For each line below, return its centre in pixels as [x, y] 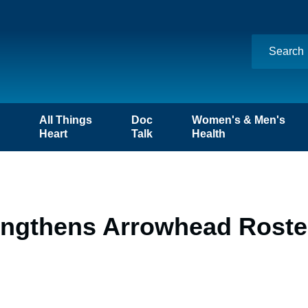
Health [209, 134]
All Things [65, 120]
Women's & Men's [239, 120]
